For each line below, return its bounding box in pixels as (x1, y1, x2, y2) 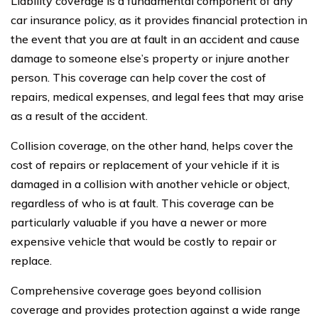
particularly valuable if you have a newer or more (11, 214, 267, 229)
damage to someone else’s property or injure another (11, 50, 289, 65)
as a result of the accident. (11, 108, 148, 123)
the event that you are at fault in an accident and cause (11, 31, 300, 46)
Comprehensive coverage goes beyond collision (11, 283, 261, 297)
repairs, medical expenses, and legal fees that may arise (11, 89, 304, 104)
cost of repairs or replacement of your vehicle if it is (11, 157, 280, 172)
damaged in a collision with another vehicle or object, (11, 176, 290, 191)
